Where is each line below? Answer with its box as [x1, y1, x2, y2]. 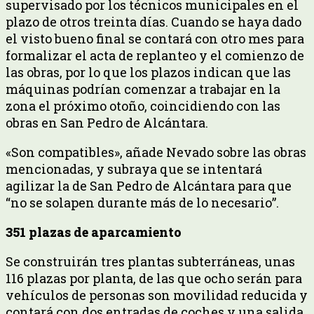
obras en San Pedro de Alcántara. [6, 114, 208, 131]
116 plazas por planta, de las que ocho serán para [6, 269, 302, 287]
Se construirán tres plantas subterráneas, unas [6, 252, 295, 270]
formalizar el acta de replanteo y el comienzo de [6, 46, 304, 64]
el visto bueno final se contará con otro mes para [6, 29, 304, 47]
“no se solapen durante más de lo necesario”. [6, 193, 279, 211]
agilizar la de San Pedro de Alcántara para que [6, 177, 292, 194]
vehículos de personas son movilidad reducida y [6, 286, 308, 303]
